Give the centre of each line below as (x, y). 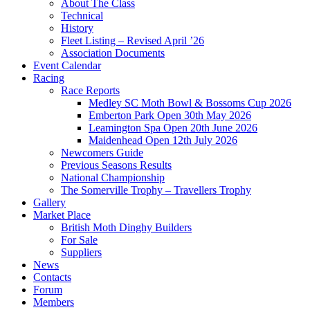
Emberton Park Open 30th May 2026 (170, 115)
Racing (49, 78)
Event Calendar (67, 65)
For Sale (79, 240)
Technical (82, 16)
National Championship (113, 177)
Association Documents (113, 53)
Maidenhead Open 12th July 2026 (163, 140)
